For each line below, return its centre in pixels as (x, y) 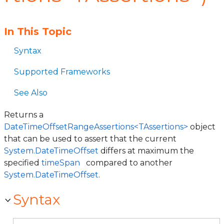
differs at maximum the (146, 151)
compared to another (128, 163)
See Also (31, 93)
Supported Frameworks (62, 72)
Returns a (24, 115)
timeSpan (61, 163)
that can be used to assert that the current (90, 139)
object (202, 127)
